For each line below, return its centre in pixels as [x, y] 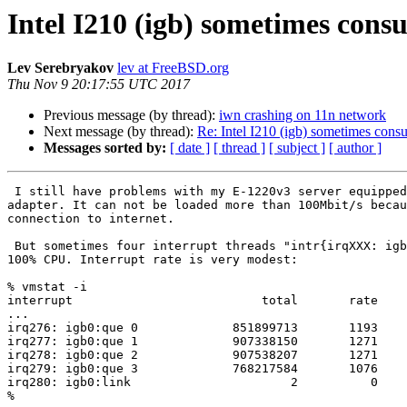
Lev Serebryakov [60, 68]
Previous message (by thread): [131, 115]
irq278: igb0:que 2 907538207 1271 [193, 355]
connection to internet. [91, 219]
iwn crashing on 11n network [303, 115]
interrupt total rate [193, 301]
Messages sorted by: [105, 148]
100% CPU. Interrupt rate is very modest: [153, 260]
